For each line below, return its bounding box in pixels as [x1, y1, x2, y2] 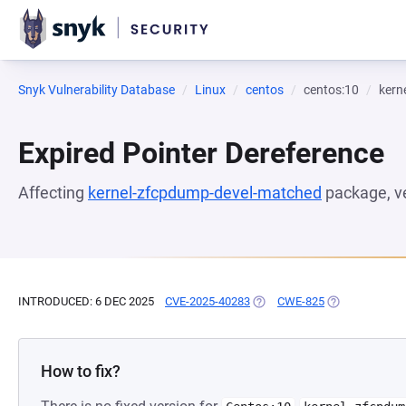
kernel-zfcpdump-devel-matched [88, 183, 322, 202]
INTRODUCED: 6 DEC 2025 [18, 295, 154, 308]
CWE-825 [277, 295, 324, 308]
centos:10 [304, 82, 359, 97]
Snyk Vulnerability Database [18, 82, 175, 97]
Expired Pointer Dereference [18, 136, 384, 170]
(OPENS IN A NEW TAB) [250, 295, 374, 308]
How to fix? [41, 362, 121, 381]
